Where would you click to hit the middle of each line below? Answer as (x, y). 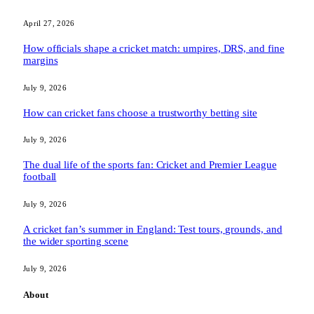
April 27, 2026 (49, 23)
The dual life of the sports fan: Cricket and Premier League (150, 165)
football (40, 177)
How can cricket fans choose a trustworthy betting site (140, 112)
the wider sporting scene (76, 241)
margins (41, 60)
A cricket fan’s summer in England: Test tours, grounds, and (153, 230)
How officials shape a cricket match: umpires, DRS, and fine (154, 48)
